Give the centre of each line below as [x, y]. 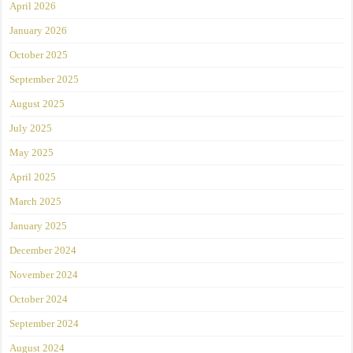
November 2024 [44, 275]
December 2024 [43, 251]
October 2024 [39, 299]
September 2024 [45, 324]
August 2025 [37, 104]
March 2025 [36, 202]
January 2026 [39, 31]
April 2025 [33, 177]
